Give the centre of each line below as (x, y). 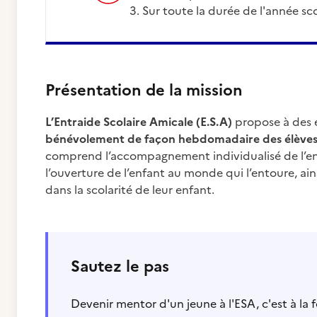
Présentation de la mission (144, 90)
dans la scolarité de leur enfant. (130, 190)
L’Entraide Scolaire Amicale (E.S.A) (140, 122)
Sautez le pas (120, 266)
